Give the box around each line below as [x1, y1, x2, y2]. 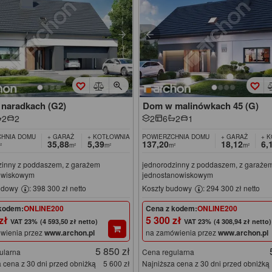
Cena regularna [142, 246, 195, 257]
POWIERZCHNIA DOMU [142, 132, 210, 141]
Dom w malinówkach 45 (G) [143, 99, 259, 113]
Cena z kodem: [146, 202, 198, 214]
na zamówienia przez [146, 226, 219, 237]
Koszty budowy [142, 183, 194, 194]
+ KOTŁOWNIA [87, 132, 130, 141]
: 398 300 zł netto [29, 183, 86, 194]
